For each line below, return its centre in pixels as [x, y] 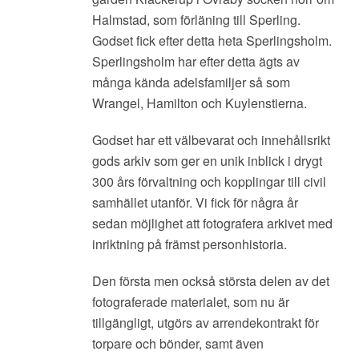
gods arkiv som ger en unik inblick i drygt [207, 160]
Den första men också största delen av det [211, 280]
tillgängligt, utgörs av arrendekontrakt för [206, 322]
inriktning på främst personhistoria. [190, 244]
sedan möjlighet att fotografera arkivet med [212, 223]
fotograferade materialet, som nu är [191, 301]
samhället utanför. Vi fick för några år [195, 202]
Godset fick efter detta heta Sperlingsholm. [212, 40]
